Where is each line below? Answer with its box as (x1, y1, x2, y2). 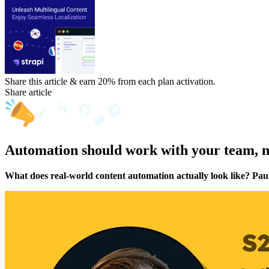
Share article (5, 87, 52, 98)
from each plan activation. (118, 76, 216, 87)
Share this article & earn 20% (5, 76, 118, 87)
